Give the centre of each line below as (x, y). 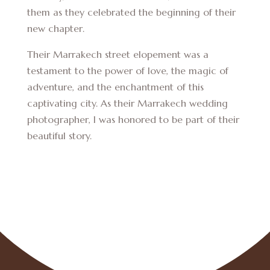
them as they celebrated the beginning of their (131, 12)
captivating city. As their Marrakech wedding (127, 103)
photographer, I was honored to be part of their (133, 120)
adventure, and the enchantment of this (115, 87)
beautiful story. (59, 136)
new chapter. (55, 29)
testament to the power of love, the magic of (127, 71)
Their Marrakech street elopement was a (118, 55)
